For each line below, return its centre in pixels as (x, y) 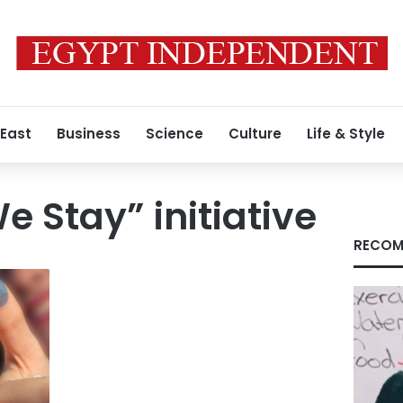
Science (175, 134)
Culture (255, 134)
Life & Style (346, 134)
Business (89, 134)
